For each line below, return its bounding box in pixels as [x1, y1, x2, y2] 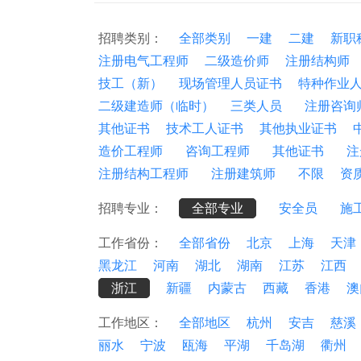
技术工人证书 [166, 122, 243, 135]
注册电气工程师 [98, 54, 189, 68]
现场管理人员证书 [179, 77, 282, 90]
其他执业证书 [259, 122, 337, 135]
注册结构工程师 [98, 167, 195, 180]
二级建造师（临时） [98, 99, 214, 113]
